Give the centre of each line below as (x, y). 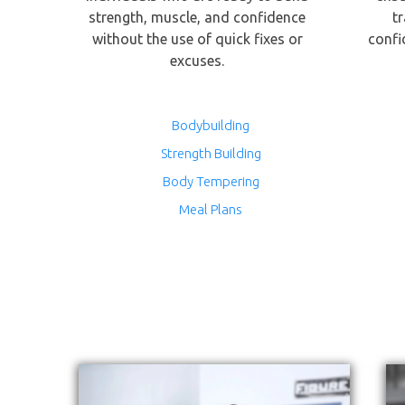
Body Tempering (211, 181)
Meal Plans (211, 209)
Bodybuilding (211, 125)
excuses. (198, 61)
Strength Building (211, 153)
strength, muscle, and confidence (198, 17)
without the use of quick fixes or (197, 39)
